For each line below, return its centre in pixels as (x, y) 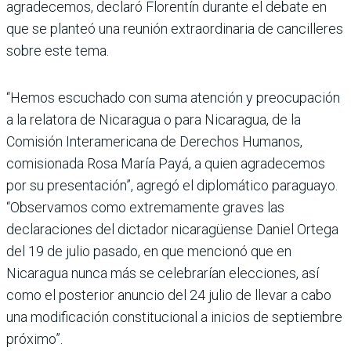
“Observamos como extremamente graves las (145, 207)
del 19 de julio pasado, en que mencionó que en (149, 251)
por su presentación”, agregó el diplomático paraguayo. (172, 185)
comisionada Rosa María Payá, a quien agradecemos (166, 163)
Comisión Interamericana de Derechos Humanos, (154, 141)
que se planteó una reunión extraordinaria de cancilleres (175, 28)
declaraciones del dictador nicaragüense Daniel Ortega (172, 229)
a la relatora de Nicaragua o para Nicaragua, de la (154, 119)
